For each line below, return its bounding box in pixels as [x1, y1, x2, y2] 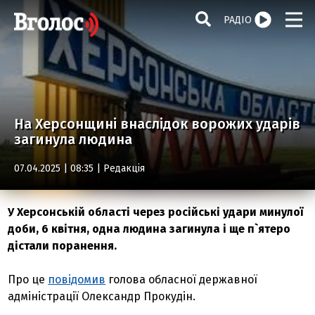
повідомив [48, 273, 106, 286]
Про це [8, 273, 49, 286]
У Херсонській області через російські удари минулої [8, 205, 304, 219]
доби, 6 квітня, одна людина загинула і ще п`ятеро [8, 222, 291, 236]
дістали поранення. [8, 239, 117, 252]
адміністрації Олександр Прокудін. [8, 290, 196, 303]
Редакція [103, 162, 145, 174]
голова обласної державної [105, 273, 258, 286]
